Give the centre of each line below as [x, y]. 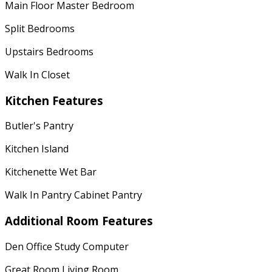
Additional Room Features [79, 220]
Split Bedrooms [40, 28]
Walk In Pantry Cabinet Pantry [73, 195]
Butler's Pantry [39, 126]
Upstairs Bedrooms [49, 51]
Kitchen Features [54, 100]
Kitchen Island [37, 149]
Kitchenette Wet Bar [51, 172]
